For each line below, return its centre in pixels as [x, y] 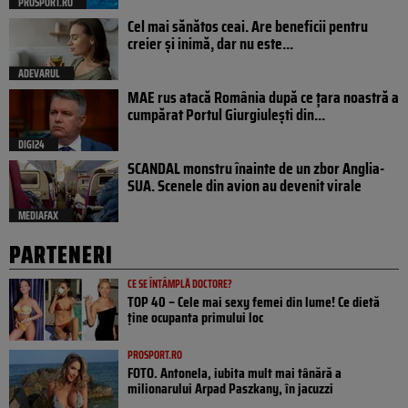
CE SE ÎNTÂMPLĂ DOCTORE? [180, 284]
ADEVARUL [39, 74]
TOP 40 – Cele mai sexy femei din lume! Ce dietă [254, 302]
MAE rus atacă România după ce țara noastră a [263, 98]
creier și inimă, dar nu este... [210, 44]
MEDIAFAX [38, 216]
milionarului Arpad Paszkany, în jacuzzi [230, 389]
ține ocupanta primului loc [195, 318]
